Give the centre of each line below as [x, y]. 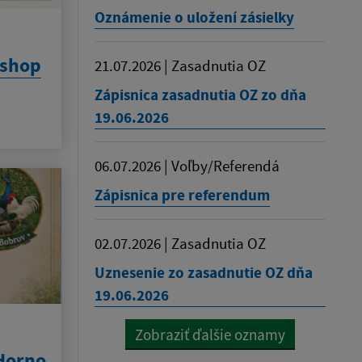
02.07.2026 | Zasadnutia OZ [180, 243]
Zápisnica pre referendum [182, 195]
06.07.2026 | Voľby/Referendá [187, 166]
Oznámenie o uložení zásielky [194, 17]
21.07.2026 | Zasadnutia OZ [180, 65]
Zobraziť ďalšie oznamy [210, 335]
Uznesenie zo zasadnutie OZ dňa [204, 272]
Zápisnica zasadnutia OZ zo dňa [200, 95]
